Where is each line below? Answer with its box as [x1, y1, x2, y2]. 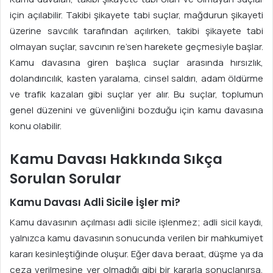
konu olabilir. [10, 119, 62, 133]
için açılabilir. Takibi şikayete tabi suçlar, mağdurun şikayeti [10, 9, 263, 22]
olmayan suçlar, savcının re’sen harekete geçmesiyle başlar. [10, 40, 263, 54]
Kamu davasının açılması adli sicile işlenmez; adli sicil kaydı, [10, 216, 263, 229]
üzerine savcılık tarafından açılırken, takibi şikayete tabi [10, 24, 263, 38]
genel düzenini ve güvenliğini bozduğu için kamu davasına [10, 104, 263, 117]
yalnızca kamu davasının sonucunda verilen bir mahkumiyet [10, 232, 263, 245]
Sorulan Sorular [10, 169, 121, 189]
